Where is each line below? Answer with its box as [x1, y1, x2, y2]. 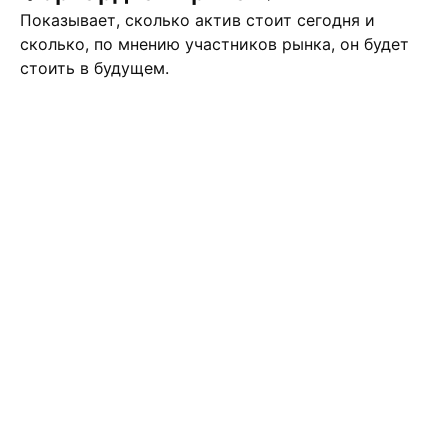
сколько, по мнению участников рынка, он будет [20, 34, 409, 54]
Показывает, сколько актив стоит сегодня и [20, 10, 375, 30]
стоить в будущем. [20, 58, 169, 78]
